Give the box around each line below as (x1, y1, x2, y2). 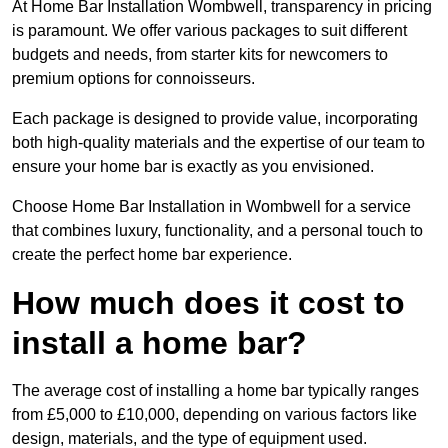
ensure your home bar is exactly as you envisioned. (12, 158, 374, 176)
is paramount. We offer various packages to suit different (12, 22, 407, 40)
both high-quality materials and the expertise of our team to (12, 134, 425, 152)
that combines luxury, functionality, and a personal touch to (12, 222, 423, 240)
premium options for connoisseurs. (12, 70, 255, 88)
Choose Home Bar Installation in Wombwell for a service (12, 198, 411, 216)
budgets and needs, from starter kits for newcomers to (12, 46, 388, 64)
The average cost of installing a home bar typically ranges (12, 382, 419, 400)
